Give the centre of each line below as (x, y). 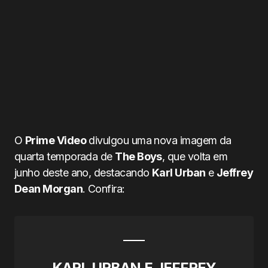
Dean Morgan (49, 189)
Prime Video (55, 140)
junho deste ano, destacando (83, 173)
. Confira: (104, 189)
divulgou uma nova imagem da (159, 140)
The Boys (138, 156)
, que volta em (195, 156)
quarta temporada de (65, 156)
